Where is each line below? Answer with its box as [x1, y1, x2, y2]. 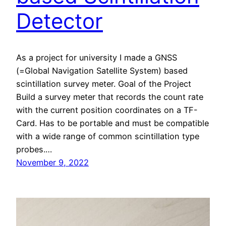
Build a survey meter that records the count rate [16, 92, 203, 102]
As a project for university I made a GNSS [16, 52, 177, 63]
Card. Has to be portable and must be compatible [16, 118, 209, 129]
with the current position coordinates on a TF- [16, 105, 198, 116]
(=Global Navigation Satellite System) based [16, 66, 188, 76]
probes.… [16, 144, 52, 155]
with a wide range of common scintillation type [16, 131, 199, 142]
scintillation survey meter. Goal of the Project [16, 79, 191, 89]
